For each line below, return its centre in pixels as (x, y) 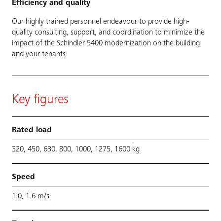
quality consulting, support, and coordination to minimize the (108, 32)
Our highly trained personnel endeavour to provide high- (101, 21)
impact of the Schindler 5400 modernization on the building (106, 43)
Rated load (32, 130)
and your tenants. (40, 54)
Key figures (40, 100)
